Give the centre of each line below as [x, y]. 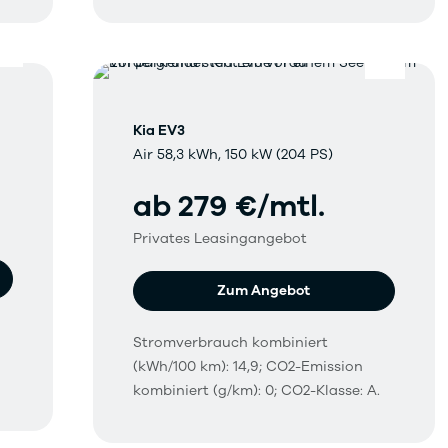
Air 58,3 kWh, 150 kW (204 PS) [233, 155]
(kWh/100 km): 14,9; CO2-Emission [248, 367]
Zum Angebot [264, 291]
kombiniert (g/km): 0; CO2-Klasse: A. [257, 391]
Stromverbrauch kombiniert [231, 343]
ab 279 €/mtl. [229, 207]
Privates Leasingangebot [220, 239]
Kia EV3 [159, 131]
